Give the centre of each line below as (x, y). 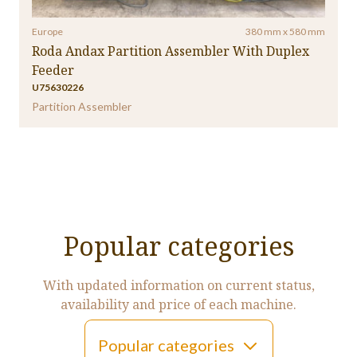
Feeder (53, 70)
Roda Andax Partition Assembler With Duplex (171, 51)
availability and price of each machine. (178, 304)
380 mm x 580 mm (285, 31)
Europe (47, 31)
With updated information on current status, (178, 285)
